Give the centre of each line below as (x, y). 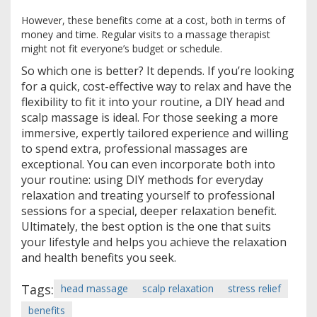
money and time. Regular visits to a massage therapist (146, 34)
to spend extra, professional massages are (134, 149)
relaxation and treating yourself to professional (148, 195)
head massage (94, 288)
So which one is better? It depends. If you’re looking (158, 71)
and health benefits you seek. (99, 258)
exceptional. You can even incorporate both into (148, 164)
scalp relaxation (178, 288)
